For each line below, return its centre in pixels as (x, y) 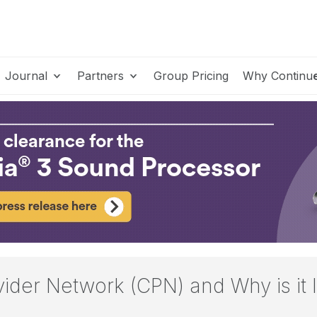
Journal (28, 76)
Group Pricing (191, 76)
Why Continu (278, 76)
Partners (102, 76)
